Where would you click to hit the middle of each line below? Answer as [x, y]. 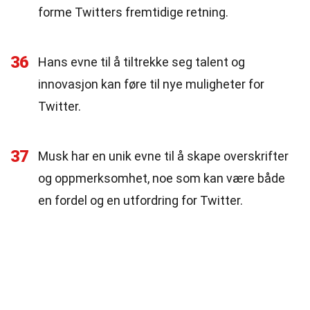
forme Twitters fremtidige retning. [133, 12]
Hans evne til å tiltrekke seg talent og [142, 62]
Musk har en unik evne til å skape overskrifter [163, 156]
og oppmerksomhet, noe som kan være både [162, 178]
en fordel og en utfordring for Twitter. [140, 200]
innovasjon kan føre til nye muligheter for [151, 84]
